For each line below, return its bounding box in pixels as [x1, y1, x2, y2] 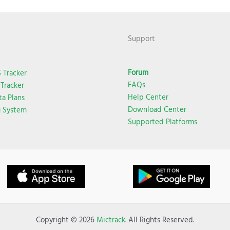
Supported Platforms [128, 116, 197, 127]
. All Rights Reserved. [125, 214, 194, 225]
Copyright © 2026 [36, 214, 97, 225]
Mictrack [97, 214, 125, 225]
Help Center [128, 91, 168, 103]
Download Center [128, 104, 186, 115]
